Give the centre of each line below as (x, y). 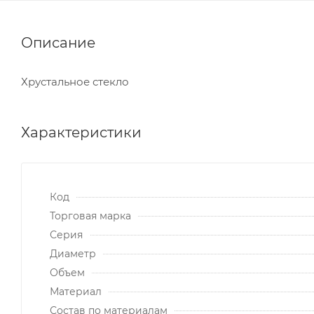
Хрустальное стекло (75, 81)
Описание (58, 42)
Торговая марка (90, 216)
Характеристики (81, 132)
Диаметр (73, 253)
